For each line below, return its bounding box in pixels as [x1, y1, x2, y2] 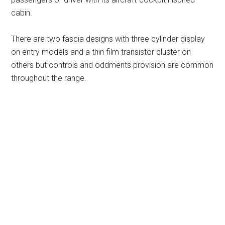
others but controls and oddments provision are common [11, 60, 214, 70]
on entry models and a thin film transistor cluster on [11, 47, 191, 57]
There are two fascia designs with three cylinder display [11, 34, 205, 44]
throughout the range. [11, 73, 87, 83]
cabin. [11, 8, 33, 18]
